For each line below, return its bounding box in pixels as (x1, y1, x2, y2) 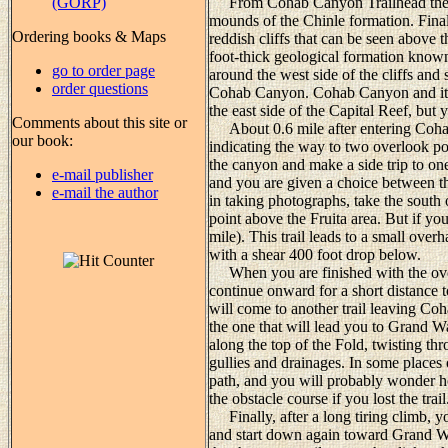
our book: (12, 131, 73, 149)
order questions (52, 79, 148, 97)
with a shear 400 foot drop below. (209, 245, 421, 263)
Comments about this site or (12, 113, 187, 131)
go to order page (52, 61, 155, 79)
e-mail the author (52, 183, 158, 201)
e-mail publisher (52, 165, 153, 183)
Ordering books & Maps (12, 27, 166, 45)
